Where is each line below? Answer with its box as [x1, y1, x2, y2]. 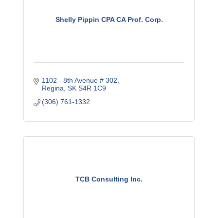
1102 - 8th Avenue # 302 [42, 76, 118, 84]
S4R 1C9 [78, 84, 107, 92]
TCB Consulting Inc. [75, 175, 143, 183]
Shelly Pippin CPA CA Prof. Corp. [55, 15, 163, 23]
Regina [42, 84, 64, 92]
